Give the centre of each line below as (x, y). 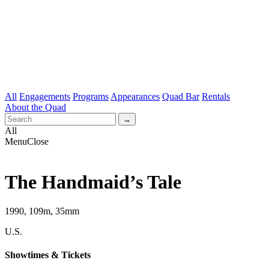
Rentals (216, 97)
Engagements (45, 97)
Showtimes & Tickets (48, 255)
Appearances (135, 97)
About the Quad (35, 107)
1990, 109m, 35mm (42, 211)
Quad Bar (181, 97)
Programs (91, 97)
